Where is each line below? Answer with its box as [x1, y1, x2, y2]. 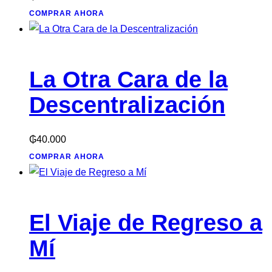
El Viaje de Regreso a [29, 209, 262, 236]
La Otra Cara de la [29, 67, 228, 93]
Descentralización [29, 92, 225, 118]
